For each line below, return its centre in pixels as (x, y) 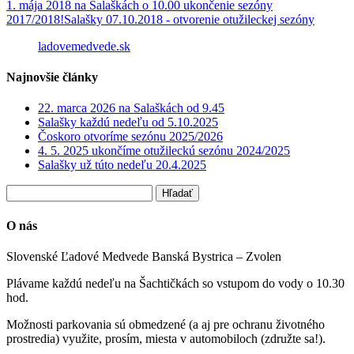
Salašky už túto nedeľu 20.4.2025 (122, 165)
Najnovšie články (52, 77)
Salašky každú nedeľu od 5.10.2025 (128, 122)
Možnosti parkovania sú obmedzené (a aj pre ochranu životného (166, 324)
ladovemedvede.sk (84, 46)
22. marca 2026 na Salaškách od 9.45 (131, 108)
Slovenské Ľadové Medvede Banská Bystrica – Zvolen (144, 256)
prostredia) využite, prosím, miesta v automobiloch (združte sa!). (166, 338)
